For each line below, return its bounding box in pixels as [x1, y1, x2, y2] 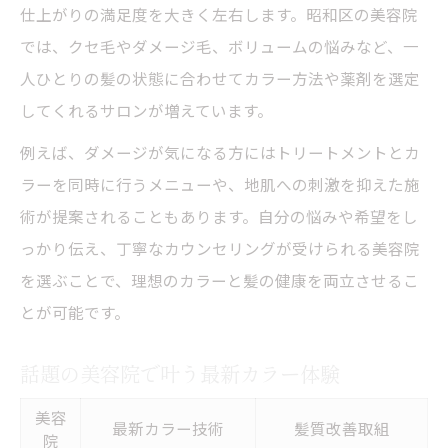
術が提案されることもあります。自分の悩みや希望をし [20, 204, 418, 227]
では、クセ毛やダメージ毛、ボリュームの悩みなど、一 [20, 34, 419, 57]
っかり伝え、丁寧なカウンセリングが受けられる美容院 [20, 236, 420, 259]
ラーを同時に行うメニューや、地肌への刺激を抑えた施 [20, 172, 420, 195]
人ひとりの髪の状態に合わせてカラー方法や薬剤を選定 [20, 66, 420, 89]
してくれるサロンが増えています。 [20, 98, 273, 121]
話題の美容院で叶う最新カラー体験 [20, 357, 340, 388]
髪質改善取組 [293, 416, 390, 439]
